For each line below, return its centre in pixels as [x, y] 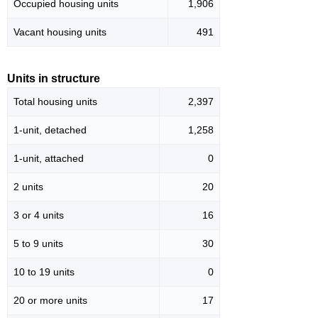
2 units [28, 187]
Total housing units [55, 102]
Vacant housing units [60, 32]
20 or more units [50, 301]
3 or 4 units [39, 215]
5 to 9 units [38, 244]
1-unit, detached [50, 130]
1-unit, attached [49, 159]
